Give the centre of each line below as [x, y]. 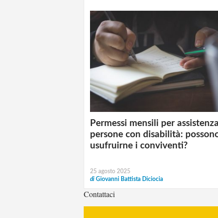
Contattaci [99, 194]
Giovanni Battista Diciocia [129, 179]
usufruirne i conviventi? [139, 146]
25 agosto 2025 [110, 171]
